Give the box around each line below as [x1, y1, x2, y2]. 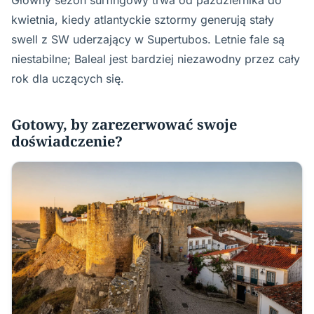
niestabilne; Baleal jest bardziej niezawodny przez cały [11, 51, 300, 66]
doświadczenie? [11, 131, 123, 151]
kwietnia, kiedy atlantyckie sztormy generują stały [11, 12, 274, 27]
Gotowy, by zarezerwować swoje [11, 114, 237, 134]
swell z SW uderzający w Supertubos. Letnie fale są [11, 32, 285, 46]
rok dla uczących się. [11, 71, 124, 86]
